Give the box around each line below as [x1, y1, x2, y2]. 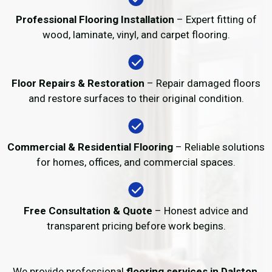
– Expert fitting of [174, 13, 257, 25]
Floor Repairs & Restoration [12, 77, 144, 89]
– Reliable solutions [173, 141, 265, 153]
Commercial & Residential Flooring [7, 141, 173, 153]
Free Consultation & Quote [24, 205, 152, 217]
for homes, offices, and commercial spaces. [36, 156, 236, 168]
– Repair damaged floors [144, 77, 260, 89]
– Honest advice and [152, 205, 248, 217]
